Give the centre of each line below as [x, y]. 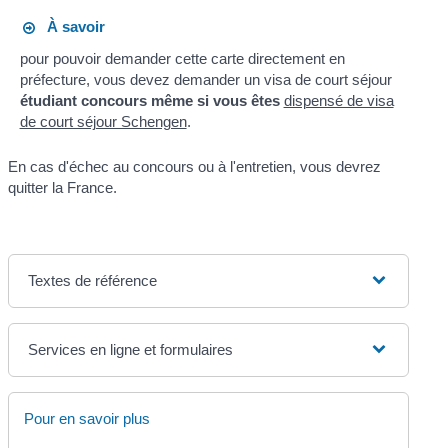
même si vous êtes [217, 100]
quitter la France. [63, 187]
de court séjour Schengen [103, 121]
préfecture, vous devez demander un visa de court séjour [205, 79]
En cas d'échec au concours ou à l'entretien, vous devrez [195, 166]
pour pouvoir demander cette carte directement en [182, 58]
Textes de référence [93, 280]
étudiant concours [83, 100]
